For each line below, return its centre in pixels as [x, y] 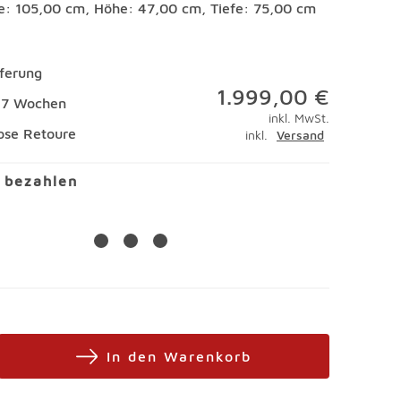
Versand [300, 135]
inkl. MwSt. [299, 118]
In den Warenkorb [179, 356]
